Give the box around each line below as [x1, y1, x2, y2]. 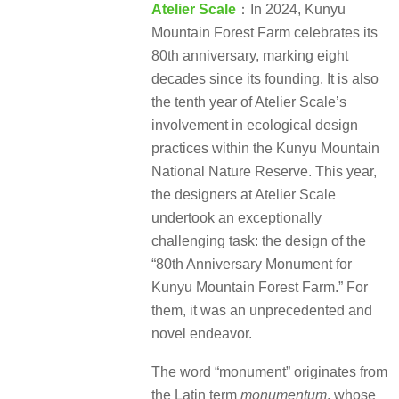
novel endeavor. [151, 326, 252, 342]
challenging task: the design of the [151, 233, 366, 249]
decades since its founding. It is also [151, 71, 379, 87]
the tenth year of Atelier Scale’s [151, 94, 346, 110]
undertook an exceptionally [151, 210, 322, 226]
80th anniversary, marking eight [151, 48, 348, 64]
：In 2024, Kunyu [236, 2, 346, 18]
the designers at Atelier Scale [151, 187, 336, 203]
